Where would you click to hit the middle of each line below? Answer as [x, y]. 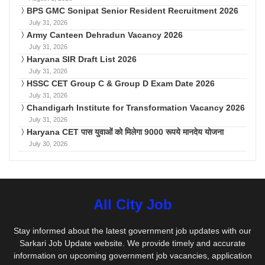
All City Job [132, 204]
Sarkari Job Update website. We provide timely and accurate [132, 243]
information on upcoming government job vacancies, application [132, 256]
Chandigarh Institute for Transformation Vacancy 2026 [136, 108]
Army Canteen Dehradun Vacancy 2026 [105, 35]
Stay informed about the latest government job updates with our [132, 231]
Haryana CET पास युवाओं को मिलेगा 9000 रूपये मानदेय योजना [125, 132]
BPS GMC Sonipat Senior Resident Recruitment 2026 [132, 11]
